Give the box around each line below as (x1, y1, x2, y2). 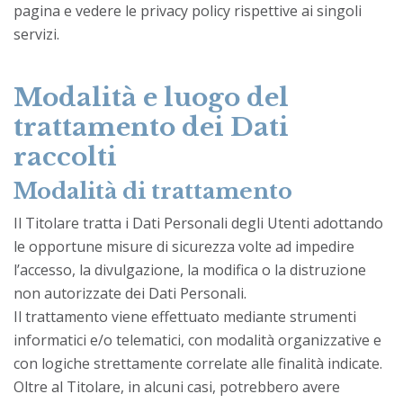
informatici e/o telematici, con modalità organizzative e (13, 329, 381, 350)
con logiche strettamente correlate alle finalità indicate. (13, 353, 382, 373)
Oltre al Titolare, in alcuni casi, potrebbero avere (13, 376, 340, 397)
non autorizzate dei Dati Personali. (13, 282, 246, 303)
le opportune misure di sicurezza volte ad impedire (13, 236, 354, 256)
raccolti (13, 140, 117, 173)
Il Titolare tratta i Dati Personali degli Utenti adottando (13, 212, 383, 233)
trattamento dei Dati (13, 111, 289, 143)
